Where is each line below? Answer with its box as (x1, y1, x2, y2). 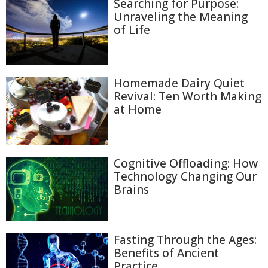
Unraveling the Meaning (114, 9, 248, 25)
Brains (114, 181, 149, 197)
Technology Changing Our (114, 168, 257, 184)
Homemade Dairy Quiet (114, 75, 245, 92)
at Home (114, 102, 162, 118)
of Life (114, 22, 150, 38)
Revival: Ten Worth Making (114, 89, 261, 105)
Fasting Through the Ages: (114, 232, 257, 248)
